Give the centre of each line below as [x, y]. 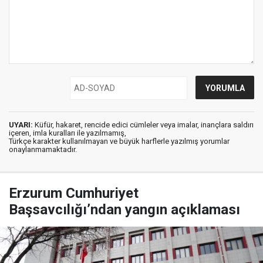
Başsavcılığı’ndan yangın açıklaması [124, 210]
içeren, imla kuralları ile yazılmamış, [68, 133]
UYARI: [21, 125]
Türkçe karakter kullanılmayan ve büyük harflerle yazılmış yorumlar [119, 141]
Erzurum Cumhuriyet [74, 193]
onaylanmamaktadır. [43, 149]
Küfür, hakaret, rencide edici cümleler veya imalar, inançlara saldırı [143, 125]
